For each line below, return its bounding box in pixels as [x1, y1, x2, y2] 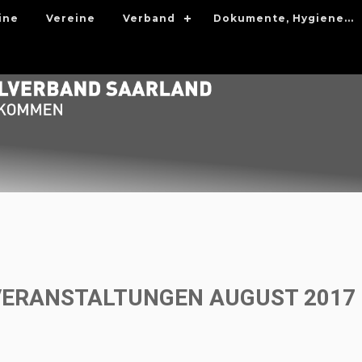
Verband [122, 12, 175, 24]
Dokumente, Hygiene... [213, 12, 354, 24]
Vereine [45, 12, 95, 24]
